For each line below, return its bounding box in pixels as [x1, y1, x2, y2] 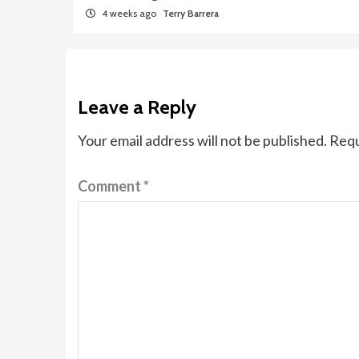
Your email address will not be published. [78, 131, 327, 149]
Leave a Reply [78, 95, 196, 119]
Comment [78, 177, 143, 195]
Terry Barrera [163, 7, 219, 19]
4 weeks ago [99, 7, 159, 19]
